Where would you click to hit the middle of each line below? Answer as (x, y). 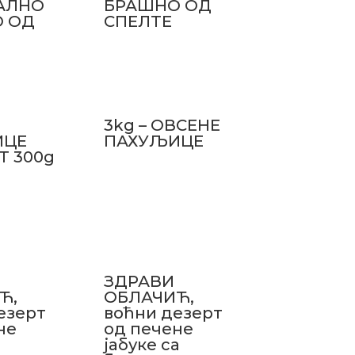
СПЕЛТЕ (137, 22)
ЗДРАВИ (139, 281)
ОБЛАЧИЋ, (149, 297)
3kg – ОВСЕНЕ (162, 125)
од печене (148, 328)
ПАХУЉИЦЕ (153, 141)
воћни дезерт (163, 313)
